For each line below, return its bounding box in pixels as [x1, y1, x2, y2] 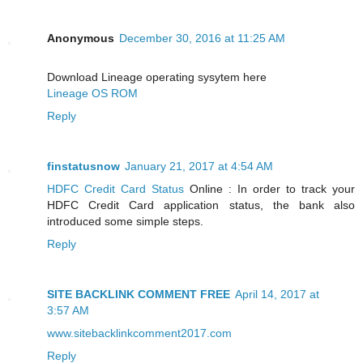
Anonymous [47, 32, 114, 45]
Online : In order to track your [184, 182, 355, 196]
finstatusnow [47, 160, 120, 173]
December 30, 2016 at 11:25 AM [119, 32, 285, 45]
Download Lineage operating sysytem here [47, 70, 267, 84]
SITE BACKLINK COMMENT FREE [47, 288, 230, 301]
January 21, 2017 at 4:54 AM [125, 160, 273, 173]
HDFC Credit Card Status [47, 182, 184, 196]
